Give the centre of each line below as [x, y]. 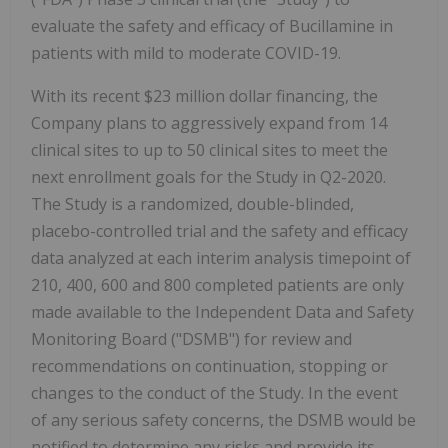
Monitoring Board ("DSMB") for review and [191, 339]
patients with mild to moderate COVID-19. [186, 53]
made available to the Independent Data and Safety [222, 312]
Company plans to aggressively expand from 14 [209, 123]
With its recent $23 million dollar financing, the [204, 96]
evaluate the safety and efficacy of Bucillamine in [212, 26]
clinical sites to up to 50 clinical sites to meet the [209, 150]
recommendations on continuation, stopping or [209, 366]
